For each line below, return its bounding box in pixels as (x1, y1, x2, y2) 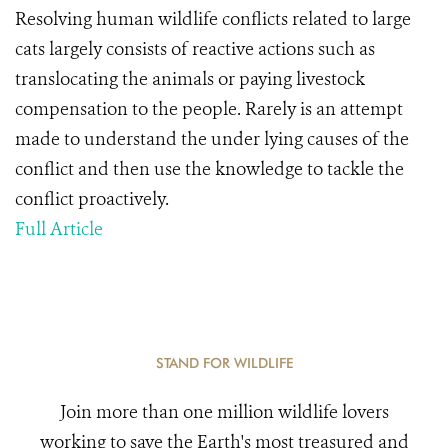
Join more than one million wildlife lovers (59, 400, 389, 424)
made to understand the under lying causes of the (15, 127, 409, 151)
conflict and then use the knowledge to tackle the (15, 157, 404, 181)
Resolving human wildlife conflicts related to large (15, 7, 411, 31)
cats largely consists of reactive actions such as (15, 37, 375, 61)
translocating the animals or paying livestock (15, 67, 365, 91)
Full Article (15, 217, 103, 241)
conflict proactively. (15, 187, 173, 211)
